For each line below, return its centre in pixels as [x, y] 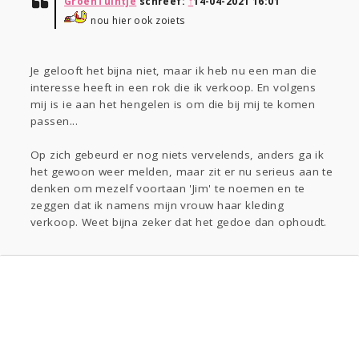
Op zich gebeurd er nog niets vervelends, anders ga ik [177, 155]
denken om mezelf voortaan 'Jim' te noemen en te [168, 189]
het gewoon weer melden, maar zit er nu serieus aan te [182, 172]
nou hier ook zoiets [137, 21]
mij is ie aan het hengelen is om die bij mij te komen [173, 105]
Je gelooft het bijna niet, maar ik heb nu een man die [174, 71]
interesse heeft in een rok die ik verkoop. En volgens [173, 88]
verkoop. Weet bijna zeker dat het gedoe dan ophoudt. [179, 222]
